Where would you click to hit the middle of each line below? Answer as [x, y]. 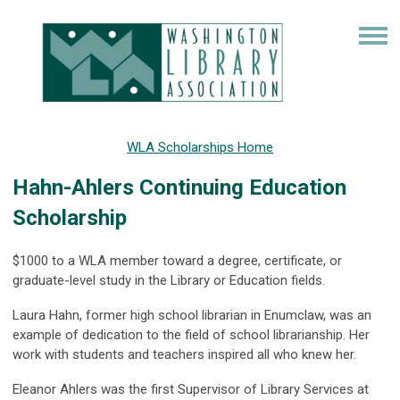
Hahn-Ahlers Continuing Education [179, 187]
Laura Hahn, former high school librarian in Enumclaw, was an [192, 315]
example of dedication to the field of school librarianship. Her [191, 335]
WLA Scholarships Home [200, 147]
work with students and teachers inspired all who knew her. [184, 354]
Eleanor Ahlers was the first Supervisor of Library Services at [191, 389]
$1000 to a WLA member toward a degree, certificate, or [177, 261]
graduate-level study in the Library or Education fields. [169, 280]
